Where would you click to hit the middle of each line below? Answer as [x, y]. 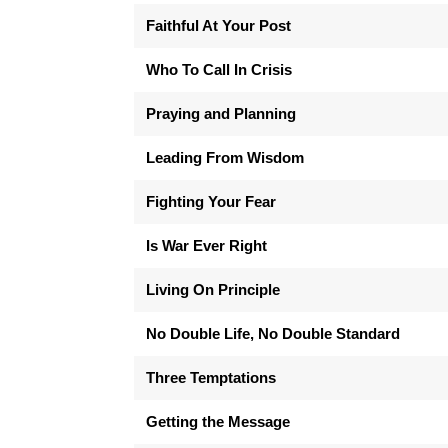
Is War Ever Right [207, 245]
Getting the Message [218, 421]
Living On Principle [213, 289]
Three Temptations [211, 377]
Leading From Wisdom [225, 157]
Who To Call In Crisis [219, 69]
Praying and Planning [221, 113]
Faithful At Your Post [219, 25]
